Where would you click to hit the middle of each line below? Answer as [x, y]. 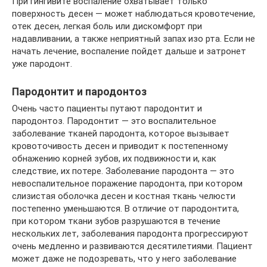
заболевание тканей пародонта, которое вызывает [121, 134]
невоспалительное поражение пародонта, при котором [127, 184]
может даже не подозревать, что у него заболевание [124, 259]
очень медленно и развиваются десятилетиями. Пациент [132, 246]
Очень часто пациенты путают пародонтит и [107, 109]
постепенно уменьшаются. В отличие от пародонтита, [125, 209]
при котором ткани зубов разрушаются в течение [116, 221]
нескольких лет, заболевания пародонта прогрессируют [130, 234]
